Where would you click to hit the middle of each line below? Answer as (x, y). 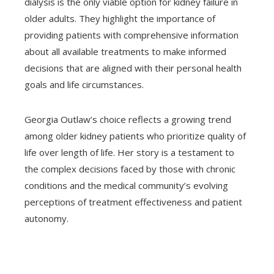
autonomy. (46, 219)
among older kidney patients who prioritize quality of (135, 136)
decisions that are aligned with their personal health (133, 68)
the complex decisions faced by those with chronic (130, 169)
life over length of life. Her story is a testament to (129, 153)
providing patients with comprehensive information (131, 35)
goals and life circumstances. (84, 85)
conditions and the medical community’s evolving (126, 186)
